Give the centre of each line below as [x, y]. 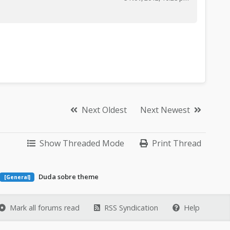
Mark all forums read [45, 207]
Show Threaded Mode [82, 143]
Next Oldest [104, 110]
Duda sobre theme [68, 176]
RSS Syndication [131, 207]
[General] [17, 177]
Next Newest [165, 110]
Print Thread [177, 143]
